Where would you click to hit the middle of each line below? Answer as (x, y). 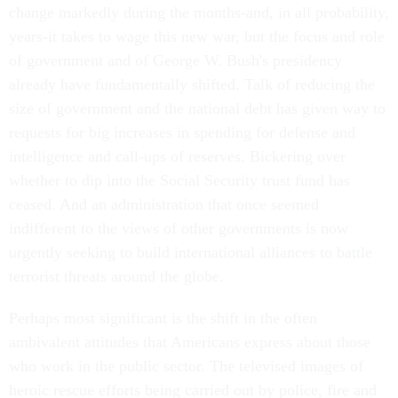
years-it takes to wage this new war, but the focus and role (197, 36)
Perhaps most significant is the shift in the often (163, 318)
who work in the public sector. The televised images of (186, 366)
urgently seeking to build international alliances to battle (191, 252)
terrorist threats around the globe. (116, 276)
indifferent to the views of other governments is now (179, 228)
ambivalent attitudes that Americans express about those (190, 342)
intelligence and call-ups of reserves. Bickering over (177, 156)
